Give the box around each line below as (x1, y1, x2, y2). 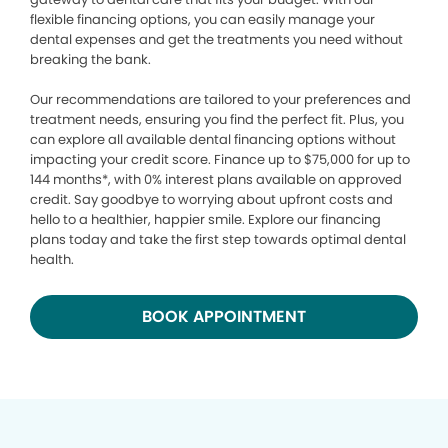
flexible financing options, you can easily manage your (30, 9, 375, 29)
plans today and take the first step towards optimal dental (30, 229, 406, 249)
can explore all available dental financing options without (30, 129, 396, 149)
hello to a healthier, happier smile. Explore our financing (30, 209, 381, 229)
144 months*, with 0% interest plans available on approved (30, 169, 402, 189)
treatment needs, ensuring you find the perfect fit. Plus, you (30, 109, 404, 129)
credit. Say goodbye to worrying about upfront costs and (30, 189, 393, 209)
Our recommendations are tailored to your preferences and (30, 89, 411, 109)
